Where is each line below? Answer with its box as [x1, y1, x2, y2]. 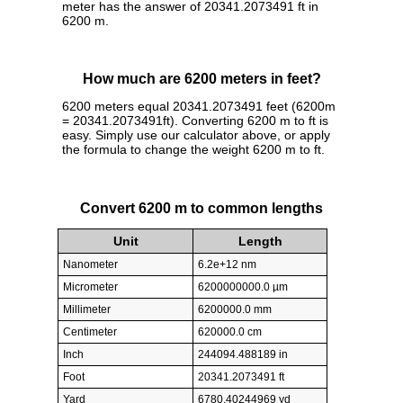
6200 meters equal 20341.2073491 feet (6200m [62, 99, 336, 114]
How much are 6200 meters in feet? [82, 71, 321, 87]
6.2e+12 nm [198, 258, 256, 272]
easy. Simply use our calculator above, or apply [62, 128, 330, 143]
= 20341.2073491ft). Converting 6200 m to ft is [62, 113, 328, 129]
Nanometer [63, 258, 118, 272]
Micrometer [63, 281, 118, 294]
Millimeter [63, 303, 111, 317]
